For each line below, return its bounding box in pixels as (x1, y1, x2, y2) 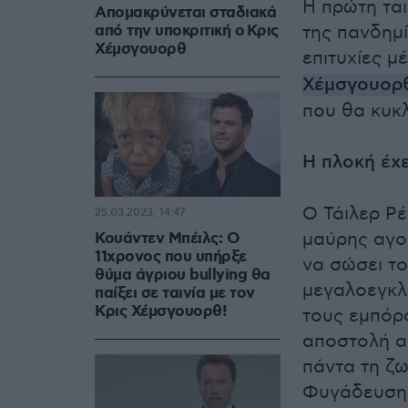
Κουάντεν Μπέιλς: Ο (95, 229, 240, 250)
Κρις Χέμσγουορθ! (95, 301, 227, 322)
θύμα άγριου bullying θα (95, 265, 270, 286)
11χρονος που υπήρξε (95, 247, 247, 268)
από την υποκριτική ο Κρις (95, 21, 279, 42)
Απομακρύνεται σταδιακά (95, 3, 276, 24)
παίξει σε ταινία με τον (95, 283, 255, 304)
